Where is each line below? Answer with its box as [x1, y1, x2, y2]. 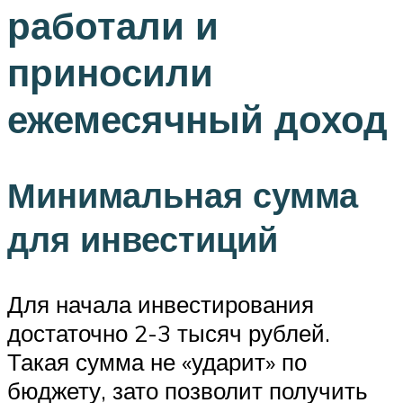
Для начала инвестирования [7, 290, 314, 319]
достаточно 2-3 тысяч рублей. [7, 318, 330, 348]
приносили [7, 48, 213, 95]
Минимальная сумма [7, 173, 358, 218]
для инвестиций [7, 217, 278, 262]
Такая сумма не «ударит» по [7, 347, 307, 377]
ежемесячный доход [7, 94, 388, 142]
